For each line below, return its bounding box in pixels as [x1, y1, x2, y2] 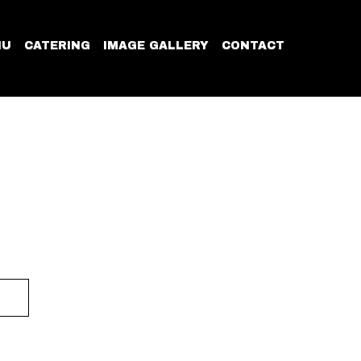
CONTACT [222, 39, 284, 52]
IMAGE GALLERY [103, 39, 209, 52]
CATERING [24, 39, 90, 52]
